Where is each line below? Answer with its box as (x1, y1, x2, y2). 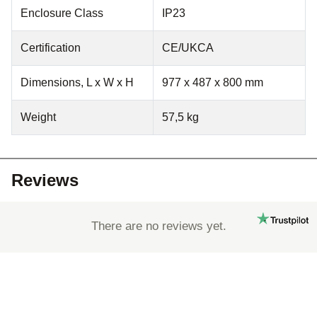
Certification (21, 42, 81, 54)
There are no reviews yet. (91, 219, 226, 234)
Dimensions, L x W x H (21, 76, 134, 89)
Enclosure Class (21, 7, 103, 20)
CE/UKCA (162, 42, 214, 54)
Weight (21, 111, 56, 124)
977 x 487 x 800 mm (162, 76, 263, 89)
